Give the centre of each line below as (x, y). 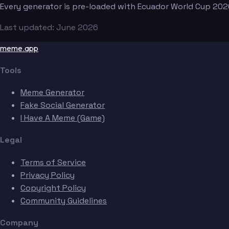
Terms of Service (53, 162)
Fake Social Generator (63, 105)
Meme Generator (52, 93)
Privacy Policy (48, 175)
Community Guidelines (64, 200)
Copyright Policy (53, 188)
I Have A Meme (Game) (63, 118)
